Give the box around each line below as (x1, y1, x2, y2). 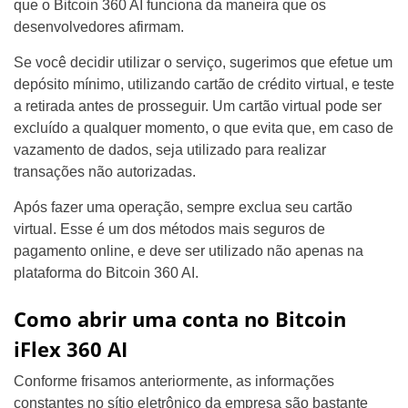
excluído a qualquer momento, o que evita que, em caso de (14, 120, 393, 137)
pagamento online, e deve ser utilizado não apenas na (14, 243, 363, 260)
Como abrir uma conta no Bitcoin (14, 305, 346, 333)
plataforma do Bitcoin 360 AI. (14, 265, 199, 281)
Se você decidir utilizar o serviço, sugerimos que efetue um (14, 55, 393, 71)
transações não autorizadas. (14, 164, 196, 180)
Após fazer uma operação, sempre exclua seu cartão (14, 199, 352, 216)
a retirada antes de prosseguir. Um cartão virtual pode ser (14, 98, 382, 115)
